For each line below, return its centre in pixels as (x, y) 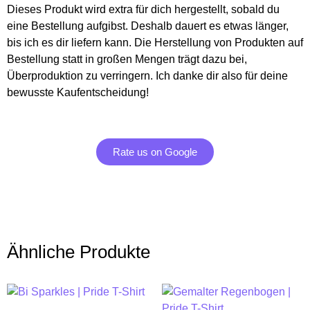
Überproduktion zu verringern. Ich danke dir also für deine (147, 76)
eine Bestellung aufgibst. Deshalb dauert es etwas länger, (148, 26)
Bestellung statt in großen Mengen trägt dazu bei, (127, 60)
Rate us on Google (155, 152)
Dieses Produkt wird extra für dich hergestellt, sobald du (143, 10)
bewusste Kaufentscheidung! (78, 93)
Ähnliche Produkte (79, 252)
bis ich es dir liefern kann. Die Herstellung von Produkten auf (155, 43)
